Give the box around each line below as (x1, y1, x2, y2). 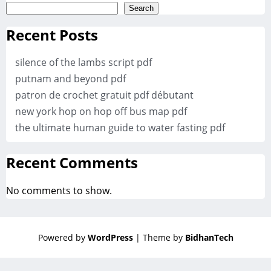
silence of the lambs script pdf (15, 56, 152, 70)
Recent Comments (6, 152, 138, 173)
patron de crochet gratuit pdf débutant (15, 88, 194, 102)
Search (129, 3, 154, 13)
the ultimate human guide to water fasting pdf (15, 121, 225, 135)
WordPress (87, 232, 133, 244)
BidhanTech (184, 232, 233, 244)
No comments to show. (6, 184, 112, 198)
